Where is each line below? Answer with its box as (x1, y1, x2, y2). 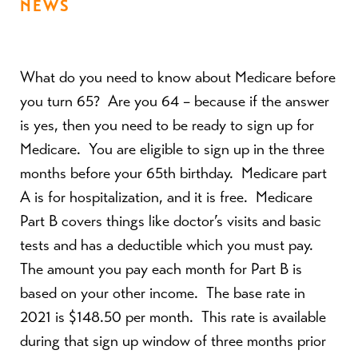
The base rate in (206, 283, 305, 303)
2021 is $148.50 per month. (20, 307, 193, 327)
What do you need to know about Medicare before (20, 67, 336, 87)
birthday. (176, 163, 233, 183)
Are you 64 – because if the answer (108, 91, 329, 111)
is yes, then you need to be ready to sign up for (20, 115, 314, 135)
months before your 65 (20, 163, 163, 183)
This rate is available (201, 307, 326, 327)
